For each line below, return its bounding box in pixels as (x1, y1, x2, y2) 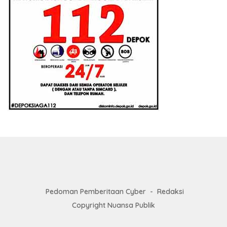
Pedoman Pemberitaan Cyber (45, 186, 146, 196)
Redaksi (157, 186, 184, 196)
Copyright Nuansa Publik (72, 200, 155, 210)
